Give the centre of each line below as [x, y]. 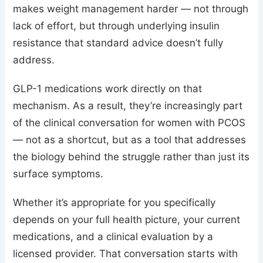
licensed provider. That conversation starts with [126, 254]
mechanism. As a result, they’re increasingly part [128, 106]
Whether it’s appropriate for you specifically [114, 203]
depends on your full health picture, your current [127, 220]
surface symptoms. [58, 174]
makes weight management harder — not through [131, 9]
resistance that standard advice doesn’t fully [118, 43]
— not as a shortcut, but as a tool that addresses [130, 140]
